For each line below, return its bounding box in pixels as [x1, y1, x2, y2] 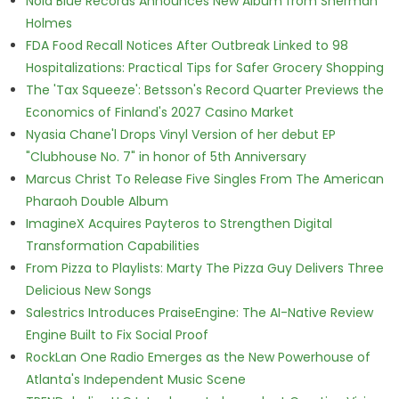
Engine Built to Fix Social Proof [25, 326, 208, 344]
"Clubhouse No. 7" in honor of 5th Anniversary [25, 148, 306, 166]
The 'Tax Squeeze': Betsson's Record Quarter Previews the [25, 81, 384, 99]
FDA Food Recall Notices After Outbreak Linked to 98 [25, 37, 348, 54]
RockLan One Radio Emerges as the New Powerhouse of [25, 348, 370, 366]
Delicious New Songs [25, 281, 151, 299]
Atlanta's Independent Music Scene [25, 370, 246, 388]
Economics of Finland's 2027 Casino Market [25, 103, 294, 121]
